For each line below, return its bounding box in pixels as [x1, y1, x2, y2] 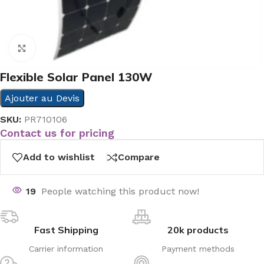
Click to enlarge [35, 43, 103, 53]
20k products [167, 223, 229, 236]
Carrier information [29, 243, 103, 253]
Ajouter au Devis [5, 93, 80, 104]
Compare [118, 151, 160, 163]
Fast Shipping [34, 223, 98, 236]
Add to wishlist [23, 151, 95, 163]
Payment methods [161, 243, 235, 253]
